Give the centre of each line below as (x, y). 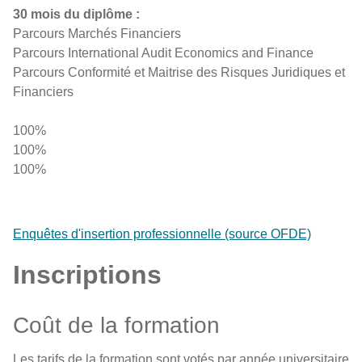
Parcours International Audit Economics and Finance (163, 53)
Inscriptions (87, 275)
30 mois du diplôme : (76, 14)
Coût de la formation (116, 325)
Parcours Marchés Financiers (97, 34)
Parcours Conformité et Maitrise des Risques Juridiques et (179, 72)
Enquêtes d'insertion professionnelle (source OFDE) (162, 234)
